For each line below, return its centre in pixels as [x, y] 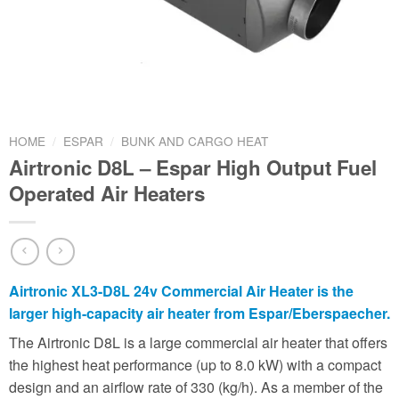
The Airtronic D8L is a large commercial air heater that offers [198, 343]
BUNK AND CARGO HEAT [195, 141]
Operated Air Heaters [107, 193]
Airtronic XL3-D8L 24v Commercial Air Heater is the [181, 291]
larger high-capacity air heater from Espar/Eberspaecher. [199, 313]
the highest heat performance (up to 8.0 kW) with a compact [195, 365]
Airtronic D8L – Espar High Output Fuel [193, 167]
